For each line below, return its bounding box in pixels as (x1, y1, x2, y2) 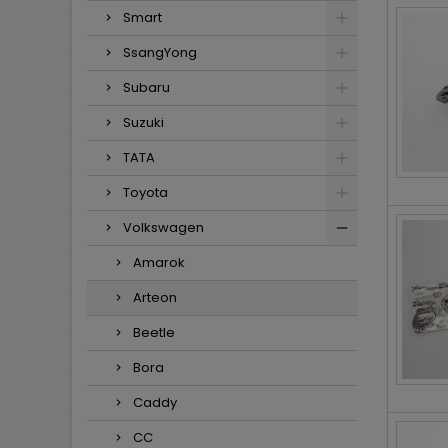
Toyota (123, 183, 168, 202)
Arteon (133, 288, 177, 307)
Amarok (133, 253, 185, 272)
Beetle (133, 323, 175, 342)
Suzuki (123, 113, 164, 132)
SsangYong (123, 43, 197, 62)
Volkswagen (123, 218, 204, 237)
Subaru (123, 78, 170, 97)
